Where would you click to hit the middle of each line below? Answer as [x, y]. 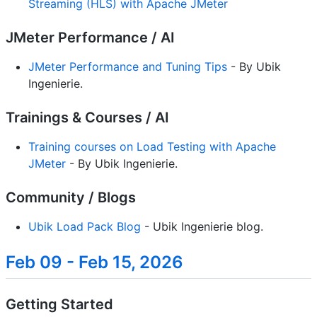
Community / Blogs [71, 198]
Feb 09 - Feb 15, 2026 [94, 263]
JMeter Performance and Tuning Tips [128, 67]
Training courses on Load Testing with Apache [152, 147]
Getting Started [59, 305]
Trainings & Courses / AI [87, 118]
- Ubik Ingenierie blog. [202, 227]
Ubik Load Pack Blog [85, 227]
